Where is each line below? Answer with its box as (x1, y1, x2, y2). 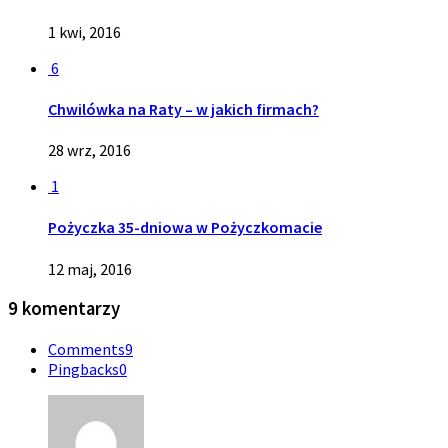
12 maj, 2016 (48, 258, 132, 279)
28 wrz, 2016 (48, 140, 131, 161)
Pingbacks (48, 359, 119, 380)
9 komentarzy (8, 297, 120, 321)
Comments (48, 339, 125, 360)
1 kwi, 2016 (48, 21, 121, 42)
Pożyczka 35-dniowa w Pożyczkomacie (48, 217, 322, 238)
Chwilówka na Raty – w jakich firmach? (48, 98, 319, 119)
